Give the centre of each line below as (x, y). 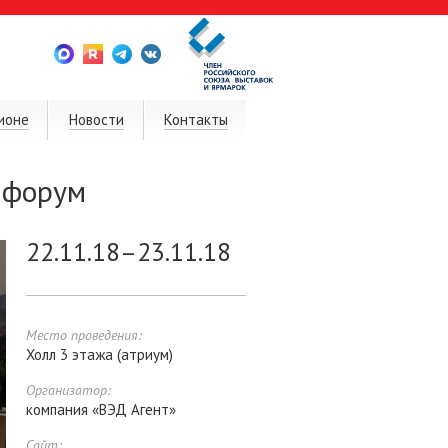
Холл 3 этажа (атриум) (99, 355)
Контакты (196, 119)
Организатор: (68, 390)
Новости (96, 119)
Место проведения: (84, 335)
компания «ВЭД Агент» (101, 410)
